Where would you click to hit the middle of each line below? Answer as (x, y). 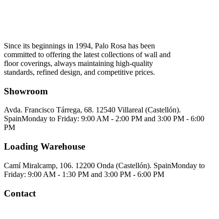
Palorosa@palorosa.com (41, 212)
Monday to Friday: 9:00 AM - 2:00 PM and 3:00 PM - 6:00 (113, 119)
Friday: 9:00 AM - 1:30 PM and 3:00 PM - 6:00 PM (84, 174)
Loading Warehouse (44, 147)
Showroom (26, 91)
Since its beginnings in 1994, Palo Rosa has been (79, 45)
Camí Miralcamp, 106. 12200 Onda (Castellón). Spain (88, 165)
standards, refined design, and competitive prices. (79, 72)
